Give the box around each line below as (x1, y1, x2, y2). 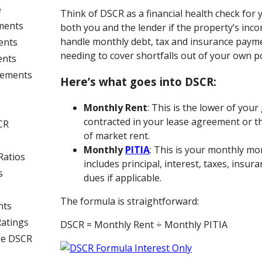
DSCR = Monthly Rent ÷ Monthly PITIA (60, 218, 228, 232)
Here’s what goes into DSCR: (60, 74, 217, 89)
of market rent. (84, 129, 150, 143)
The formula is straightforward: (60, 195, 199, 208)
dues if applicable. (84, 171, 162, 185)
